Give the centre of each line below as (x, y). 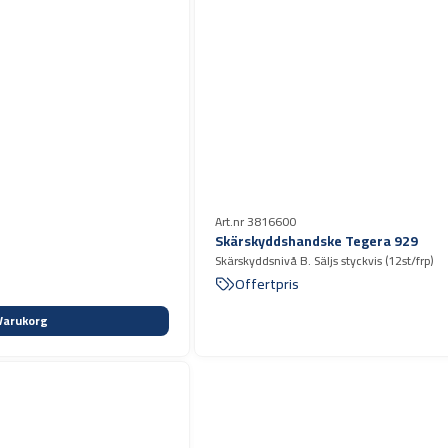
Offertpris (267, 284)
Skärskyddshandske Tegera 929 (316, 241)
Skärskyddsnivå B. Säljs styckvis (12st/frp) (324, 261)
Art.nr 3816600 (255, 222)
